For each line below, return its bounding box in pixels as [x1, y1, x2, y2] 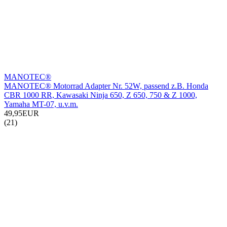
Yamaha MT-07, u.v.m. [4, 100, 78, 109]
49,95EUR [4, 109, 39, 118]
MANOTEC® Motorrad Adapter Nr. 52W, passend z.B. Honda [4, 82, 208, 91]
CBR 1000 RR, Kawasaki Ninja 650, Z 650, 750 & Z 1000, [4, 91, 197, 100]
